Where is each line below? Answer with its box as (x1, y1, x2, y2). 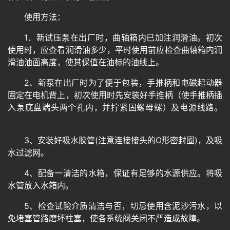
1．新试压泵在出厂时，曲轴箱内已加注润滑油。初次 (24, 32, 222, 43)
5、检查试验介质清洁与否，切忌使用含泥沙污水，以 (24, 200, 222, 211)
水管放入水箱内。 (8, 180, 73, 190)
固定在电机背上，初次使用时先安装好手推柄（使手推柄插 (8, 89, 222, 100)
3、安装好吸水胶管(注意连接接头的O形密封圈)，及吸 (24, 135, 222, 145)
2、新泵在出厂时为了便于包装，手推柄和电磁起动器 (24, 77, 222, 88)
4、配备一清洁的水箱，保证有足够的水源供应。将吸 (24, 167, 222, 178)
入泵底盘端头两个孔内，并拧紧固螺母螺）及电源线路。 (8, 102, 222, 112)
